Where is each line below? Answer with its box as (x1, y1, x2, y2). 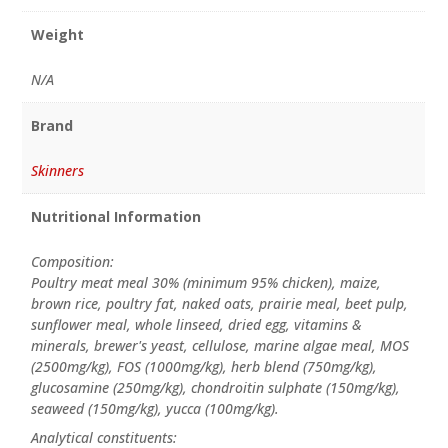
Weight (30, 25, 84, 45)
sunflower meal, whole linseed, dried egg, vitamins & (30, 315, 362, 335)
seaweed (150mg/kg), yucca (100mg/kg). (30, 399, 279, 419)
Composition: (30, 252, 114, 272)
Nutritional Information (30, 207, 201, 227)
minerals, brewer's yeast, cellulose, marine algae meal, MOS (30, 336, 409, 356)
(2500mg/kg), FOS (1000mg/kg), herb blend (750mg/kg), (30, 357, 377, 377)
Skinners (30, 161, 84, 181)
